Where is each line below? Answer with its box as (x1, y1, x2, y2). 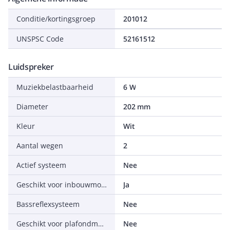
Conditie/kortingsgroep (16, 14, 95, 24)
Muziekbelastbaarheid (16, 82, 93, 92)
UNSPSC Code (16, 34, 64, 44)
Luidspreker (8, 61, 54, 72)
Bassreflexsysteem (16, 199, 80, 209)
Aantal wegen (16, 141, 63, 150)
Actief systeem (16, 160, 66, 170)
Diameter (16, 102, 48, 111)
